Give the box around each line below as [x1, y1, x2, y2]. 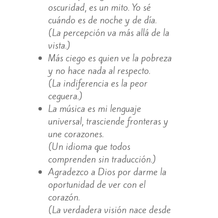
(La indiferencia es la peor [48, 76, 147, 90]
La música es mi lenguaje [48, 102, 141, 115]
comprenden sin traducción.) [48, 152, 156, 165]
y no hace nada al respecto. [48, 64, 150, 77]
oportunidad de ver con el [48, 178, 145, 191]
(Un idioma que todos [48, 140, 130, 153]
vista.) [48, 38, 70, 52]
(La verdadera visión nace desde [48, 203, 171, 216]
